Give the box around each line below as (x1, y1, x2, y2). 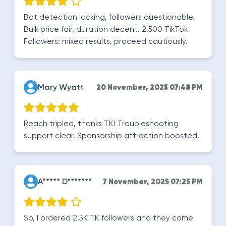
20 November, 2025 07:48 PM (96, 84, 202, 91)
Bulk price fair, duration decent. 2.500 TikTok (24, 26, 188, 33)
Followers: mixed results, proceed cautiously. (24, 38, 188, 45)
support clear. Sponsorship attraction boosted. (24, 132, 199, 140)
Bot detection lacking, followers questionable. (24, 14, 195, 21)
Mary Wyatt (38, 84, 84, 92)
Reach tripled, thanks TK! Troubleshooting (24, 120, 179, 128)
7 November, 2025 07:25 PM (103, 179, 202, 186)
